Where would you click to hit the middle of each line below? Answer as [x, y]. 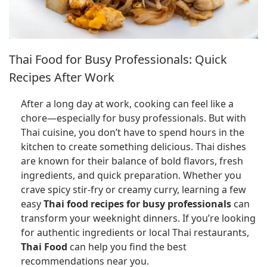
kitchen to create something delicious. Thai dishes [133, 147]
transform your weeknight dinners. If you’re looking [138, 218]
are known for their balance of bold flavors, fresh [132, 161]
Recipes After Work [62, 77]
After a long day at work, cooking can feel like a [127, 104]
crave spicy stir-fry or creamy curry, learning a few [133, 190]
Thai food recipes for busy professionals [137, 204]
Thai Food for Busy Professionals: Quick [118, 60]
